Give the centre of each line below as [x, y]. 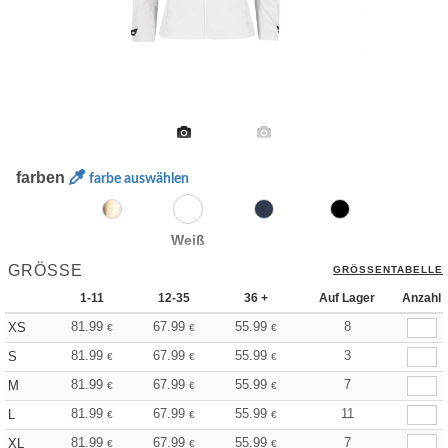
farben [43, 177]
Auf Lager [347, 298]
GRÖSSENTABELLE [384, 269]
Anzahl [421, 298]
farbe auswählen [139, 179]
